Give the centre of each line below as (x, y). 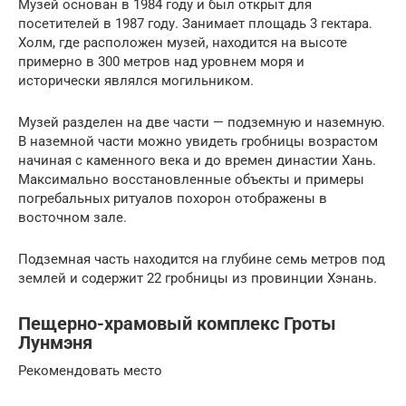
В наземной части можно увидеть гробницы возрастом (198, 141)
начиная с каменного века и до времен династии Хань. (197, 160)
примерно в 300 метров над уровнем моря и (161, 61)
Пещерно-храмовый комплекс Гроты (177, 324)
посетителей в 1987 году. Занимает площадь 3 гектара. (195, 23)
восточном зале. (72, 217)
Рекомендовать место (90, 370)
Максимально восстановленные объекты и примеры (191, 179)
